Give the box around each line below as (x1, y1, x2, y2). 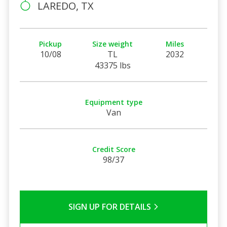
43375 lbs (94, 59, 131, 71)
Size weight (92, 39, 133, 49)
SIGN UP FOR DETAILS (68, 201, 153, 212)
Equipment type (85, 97, 142, 107)
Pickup (39, 39, 62, 49)
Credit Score (92, 144, 135, 154)
